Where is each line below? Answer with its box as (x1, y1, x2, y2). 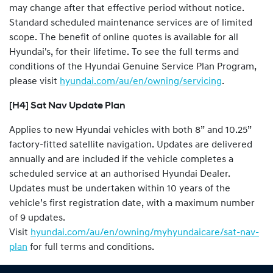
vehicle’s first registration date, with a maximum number (9, 198, 255, 208)
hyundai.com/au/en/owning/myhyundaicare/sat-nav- (30, 227, 259, 238)
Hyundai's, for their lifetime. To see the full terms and (9, 47, 239, 57)
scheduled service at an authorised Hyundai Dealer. (9, 169, 230, 179)
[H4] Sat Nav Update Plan (9, 101, 127, 111)
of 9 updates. (9, 213, 65, 223)
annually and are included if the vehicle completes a (9, 154, 233, 165)
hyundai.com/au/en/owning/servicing (60, 76, 222, 87)
